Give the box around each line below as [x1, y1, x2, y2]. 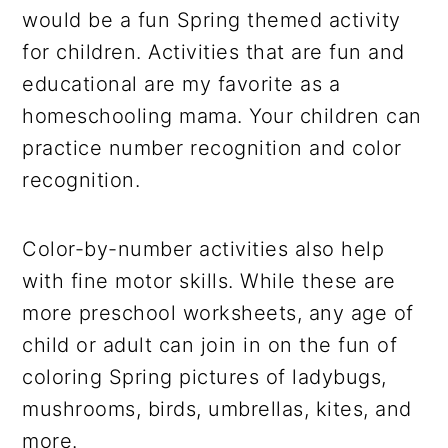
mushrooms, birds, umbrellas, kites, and [22, 396, 412, 421]
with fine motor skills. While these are [22, 268, 396, 293]
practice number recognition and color [22, 135, 402, 160]
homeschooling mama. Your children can [22, 103, 422, 128]
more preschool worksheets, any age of [22, 300, 414, 325]
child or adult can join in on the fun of [22, 332, 398, 357]
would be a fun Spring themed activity [22, 7, 401, 32]
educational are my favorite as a [22, 71, 341, 96]
